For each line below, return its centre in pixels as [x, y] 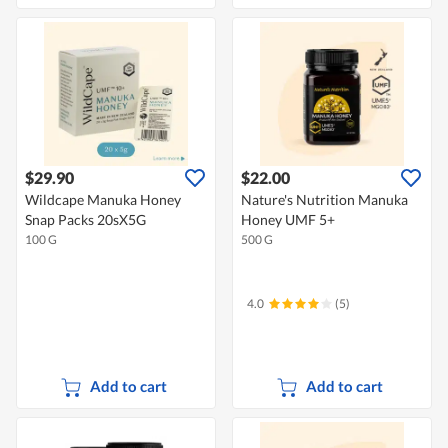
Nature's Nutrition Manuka [324, 200]
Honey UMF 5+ [288, 220]
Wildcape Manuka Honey [103, 200]
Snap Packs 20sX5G [85, 220]
